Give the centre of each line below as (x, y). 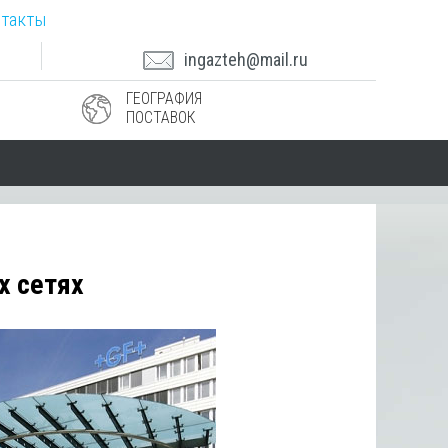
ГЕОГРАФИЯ (164, 98)
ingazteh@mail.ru (245, 59)
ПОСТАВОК (161, 117)
